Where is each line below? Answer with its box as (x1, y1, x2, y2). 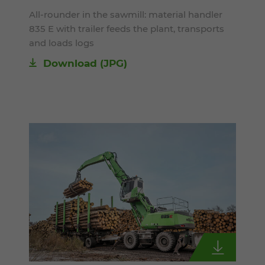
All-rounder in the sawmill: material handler (29, 9, 222, 21)
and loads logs (29, 37, 94, 49)
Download (40, 57, 100, 70)
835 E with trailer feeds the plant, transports (29, 23, 224, 35)
